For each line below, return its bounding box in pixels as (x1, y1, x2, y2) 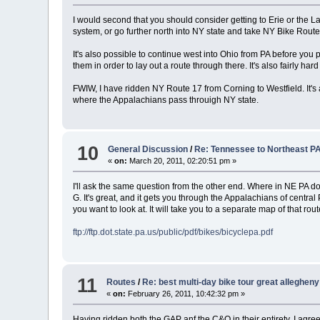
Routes (106, 276, 136, 287)
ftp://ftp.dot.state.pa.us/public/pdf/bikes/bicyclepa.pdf (73, 227, 274, 238)
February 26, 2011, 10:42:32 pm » (126, 289, 246, 298)
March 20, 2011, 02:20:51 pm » (127, 156, 237, 166)
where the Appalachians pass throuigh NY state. (73, 94, 259, 105)
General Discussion (108, 144, 189, 155)
